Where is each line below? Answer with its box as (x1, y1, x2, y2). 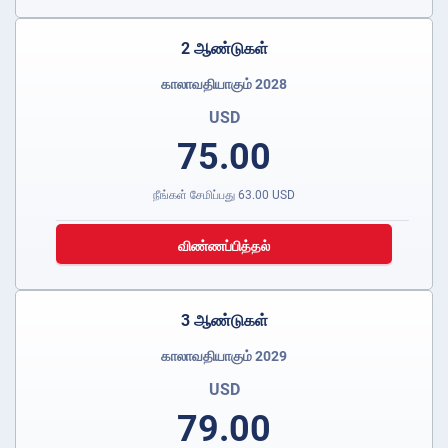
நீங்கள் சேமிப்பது (153, 188, 238, 203)
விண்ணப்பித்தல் (177, 238, 270, 255)
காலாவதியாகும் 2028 (161, 76, 287, 93)
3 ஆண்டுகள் (180, 311, 268, 331)
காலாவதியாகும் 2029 (161, 348, 287, 365)
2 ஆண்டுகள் (180, 39, 268, 59)
